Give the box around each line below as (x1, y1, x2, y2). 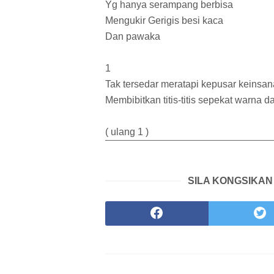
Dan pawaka (105, 31, 160, 42)
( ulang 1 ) (105, 127, 149, 138)
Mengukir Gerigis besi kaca (105, 15, 223, 26)
